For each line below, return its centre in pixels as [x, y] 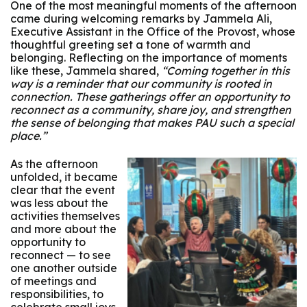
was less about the [59, 203]
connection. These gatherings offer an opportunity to [150, 96]
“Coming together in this [226, 70]
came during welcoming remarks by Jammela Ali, [141, 18]
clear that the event [63, 190]
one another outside [64, 268]
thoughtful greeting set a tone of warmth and [131, 44]
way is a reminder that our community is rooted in [141, 83]
